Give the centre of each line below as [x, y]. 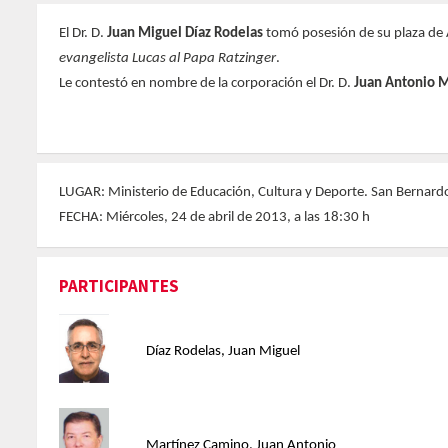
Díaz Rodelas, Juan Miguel [223, 351]
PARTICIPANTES [119, 286]
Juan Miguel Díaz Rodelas [185, 33]
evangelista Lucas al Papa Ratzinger [167, 58]
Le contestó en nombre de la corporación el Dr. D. [206, 83]
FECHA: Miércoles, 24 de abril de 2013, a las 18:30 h [214, 217]
